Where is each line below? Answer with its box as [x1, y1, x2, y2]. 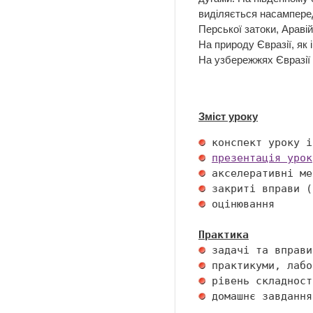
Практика [198, 228, 249, 241]
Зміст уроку [198, 110, 258, 122]
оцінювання [205, 198, 281, 210]
